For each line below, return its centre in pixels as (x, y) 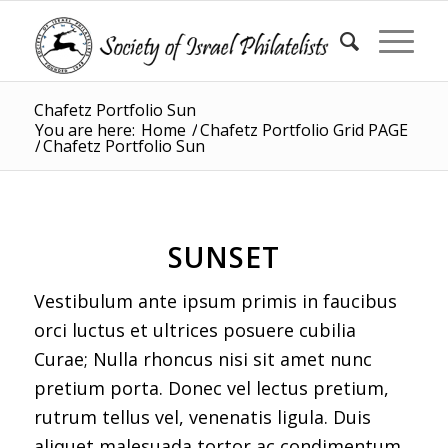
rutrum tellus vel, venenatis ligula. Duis (202, 417)
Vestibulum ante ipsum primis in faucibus (215, 301)
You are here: (84, 130)
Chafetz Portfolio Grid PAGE (303, 130)
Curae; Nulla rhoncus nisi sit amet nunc (202, 359)
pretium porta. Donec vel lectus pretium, (211, 388)
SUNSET (223, 257)
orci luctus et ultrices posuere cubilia (194, 330)
